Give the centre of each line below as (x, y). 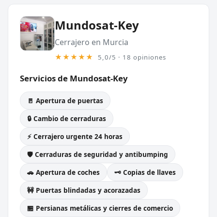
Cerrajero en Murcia (92, 42)
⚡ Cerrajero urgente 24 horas (75, 136)
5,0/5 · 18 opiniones (132, 57)
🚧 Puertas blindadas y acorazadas (84, 190)
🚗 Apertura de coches (63, 172)
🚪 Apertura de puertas (65, 100)
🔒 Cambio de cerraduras (67, 118)
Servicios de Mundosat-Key (74, 78)
